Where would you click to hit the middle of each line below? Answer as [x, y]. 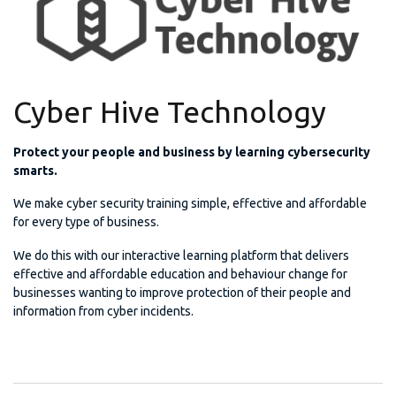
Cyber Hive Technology [170, 111]
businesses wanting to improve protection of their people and [182, 293]
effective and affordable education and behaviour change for [180, 274]
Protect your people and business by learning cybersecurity [192, 152]
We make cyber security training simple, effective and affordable [190, 204]
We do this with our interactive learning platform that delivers [181, 256]
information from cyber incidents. [103, 312]
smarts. [35, 170]
